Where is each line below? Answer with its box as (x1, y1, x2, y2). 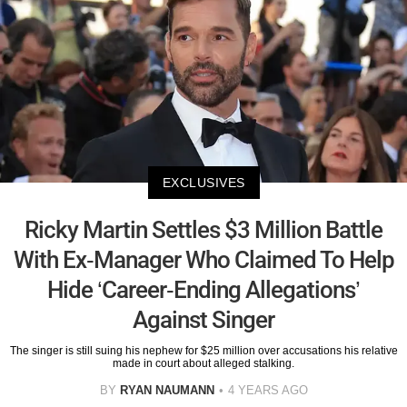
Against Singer (133, 305, 274, 333)
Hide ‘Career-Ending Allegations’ (47, 275, 360, 303)
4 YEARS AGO (227, 382, 308, 397)
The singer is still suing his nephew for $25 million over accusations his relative (9, 343, 398, 357)
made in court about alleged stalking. (113, 356, 294, 370)
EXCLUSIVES (162, 174, 245, 190)
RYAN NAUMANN (119, 382, 214, 397)
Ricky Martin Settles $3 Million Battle (25, 215, 382, 243)
